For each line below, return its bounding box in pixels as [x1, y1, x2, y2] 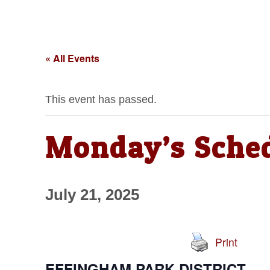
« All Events [45, 51, 99, 66]
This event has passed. [45, 93, 157, 106]
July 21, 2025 [45, 186, 139, 204]
